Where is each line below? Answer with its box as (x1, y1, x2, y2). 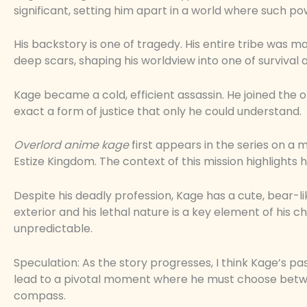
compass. (14, 287, 66, 304)
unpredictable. (14, 221, 93, 237)
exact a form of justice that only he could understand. (14, 103, 302, 119)
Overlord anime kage (14, 137, 129, 153)
